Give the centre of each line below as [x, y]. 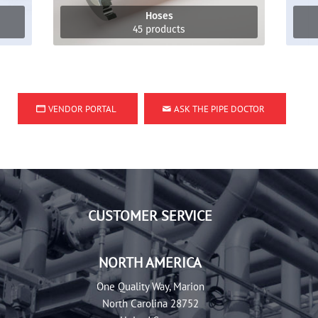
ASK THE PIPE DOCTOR [219, 109]
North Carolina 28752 [150, 304]
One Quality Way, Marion [150, 287]
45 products [159, 30]
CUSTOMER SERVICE [150, 216]
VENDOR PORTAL [82, 109]
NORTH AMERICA [150, 263]
